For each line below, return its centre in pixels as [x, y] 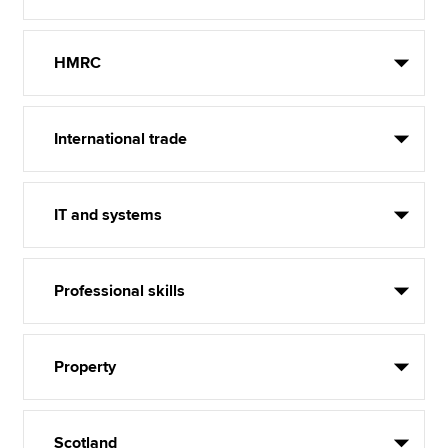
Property [85, 367]
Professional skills [120, 291]
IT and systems [108, 215]
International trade [121, 139]
